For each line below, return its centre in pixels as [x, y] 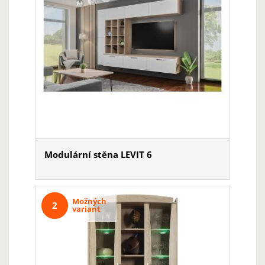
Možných [89, 201]
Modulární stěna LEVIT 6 [98, 154]
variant [86, 209]
